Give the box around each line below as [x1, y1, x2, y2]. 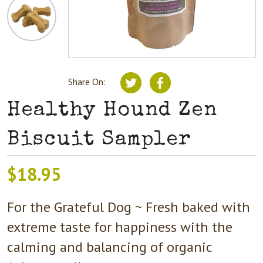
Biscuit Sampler [7, 129, 192, 150]
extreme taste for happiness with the [7, 217, 232, 236]
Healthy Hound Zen [7, 100, 218, 121]
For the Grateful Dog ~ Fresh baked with [7, 197, 250, 216]
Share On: [68, 75, 117, 87]
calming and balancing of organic [7, 237, 212, 256]
